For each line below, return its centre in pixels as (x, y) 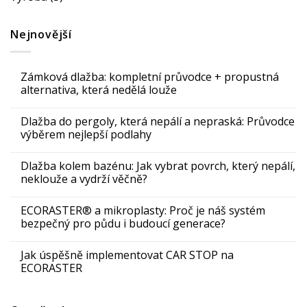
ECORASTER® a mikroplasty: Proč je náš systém (143, 210)
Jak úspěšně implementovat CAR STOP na (127, 255)
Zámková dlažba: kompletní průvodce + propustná (150, 76)
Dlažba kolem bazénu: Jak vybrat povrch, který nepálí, (158, 165)
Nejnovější (41, 35)
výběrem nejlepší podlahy (86, 134)
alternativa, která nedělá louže (99, 89)
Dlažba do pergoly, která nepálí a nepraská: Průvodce (158, 121)
